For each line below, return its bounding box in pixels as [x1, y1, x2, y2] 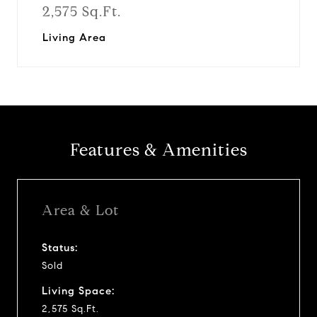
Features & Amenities [69, 139, 248, 161]
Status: [42, 241, 78, 254]
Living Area [42, 31, 106, 44]
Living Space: [42, 284, 115, 297]
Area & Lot [42, 201, 119, 219]
